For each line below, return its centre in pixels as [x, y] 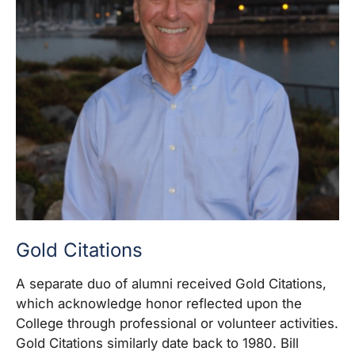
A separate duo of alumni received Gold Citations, [171, 283]
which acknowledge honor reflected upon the [159, 303]
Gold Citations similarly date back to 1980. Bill [157, 343]
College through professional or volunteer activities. [177, 323]
